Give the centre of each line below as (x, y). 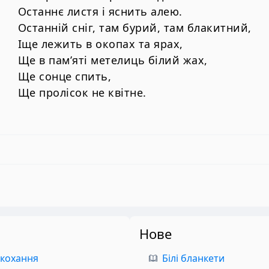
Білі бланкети (193, 258)
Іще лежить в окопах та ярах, (100, 44)
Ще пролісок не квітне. (82, 92)
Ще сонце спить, (64, 76)
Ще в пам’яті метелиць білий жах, (113, 60)
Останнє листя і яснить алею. (100, 11)
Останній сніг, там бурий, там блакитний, (134, 27)
